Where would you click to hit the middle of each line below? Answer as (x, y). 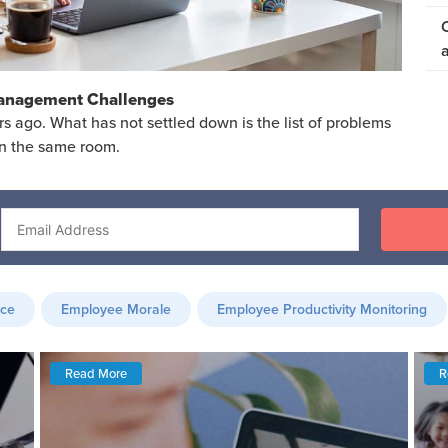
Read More (96, 373)
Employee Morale (116, 309)
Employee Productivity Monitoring (322, 309)
